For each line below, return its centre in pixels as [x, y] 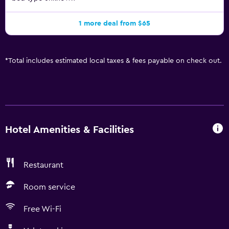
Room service [49, 187]
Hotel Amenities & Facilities [70, 130]
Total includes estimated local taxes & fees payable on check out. [115, 61]
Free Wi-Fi [42, 209]
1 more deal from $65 [114, 24]
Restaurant [43, 165]
